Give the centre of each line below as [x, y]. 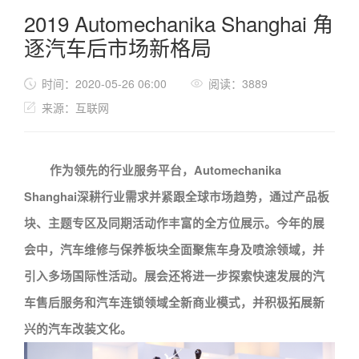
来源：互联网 [75, 107]
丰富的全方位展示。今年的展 [246, 223]
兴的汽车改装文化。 [78, 329]
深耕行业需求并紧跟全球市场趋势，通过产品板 [203, 197]
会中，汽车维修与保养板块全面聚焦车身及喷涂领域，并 [174, 250]
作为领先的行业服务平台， [122, 170]
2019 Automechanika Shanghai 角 [179, 23]
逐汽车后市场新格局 [118, 47]
